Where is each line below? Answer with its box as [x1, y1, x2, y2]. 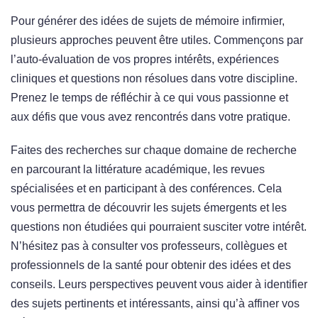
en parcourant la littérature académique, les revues [11, 163, 265, 176]
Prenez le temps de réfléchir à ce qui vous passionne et [11, 92, 288, 104]
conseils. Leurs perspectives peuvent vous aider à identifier [11, 278, 307, 291]
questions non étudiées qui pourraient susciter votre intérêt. [11, 221, 307, 234]
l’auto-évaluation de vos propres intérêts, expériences [11, 53, 279, 66]
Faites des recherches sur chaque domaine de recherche [11, 144, 297, 157]
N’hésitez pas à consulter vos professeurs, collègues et [11, 240, 287, 253]
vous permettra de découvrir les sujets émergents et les [11, 202, 287, 214]
